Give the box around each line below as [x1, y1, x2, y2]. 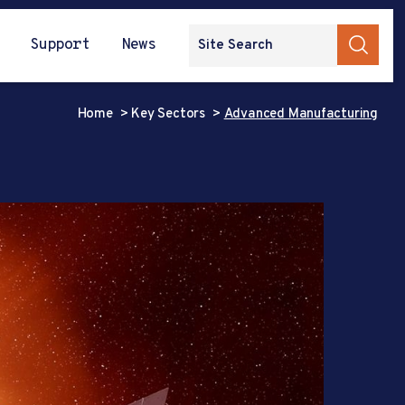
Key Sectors [131, 106, 209, 123]
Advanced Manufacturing [223, 106, 378, 123]
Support [29, 34, 90, 55]
